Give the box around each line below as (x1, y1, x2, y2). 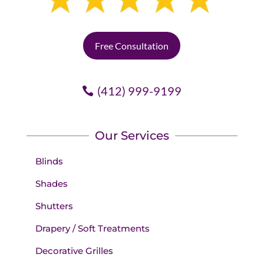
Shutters (35, 200, 73, 212)
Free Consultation (95, 40, 169, 52)
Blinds (35, 156, 63, 167)
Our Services (95, 128, 169, 143)
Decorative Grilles (35, 245, 113, 257)
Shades (35, 178, 68, 190)
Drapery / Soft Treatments (35, 223, 150, 235)
